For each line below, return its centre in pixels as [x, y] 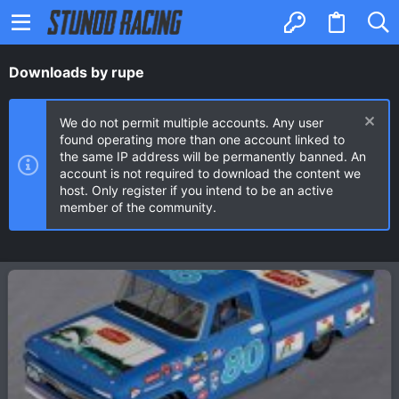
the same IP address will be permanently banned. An [213, 156]
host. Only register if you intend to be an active [196, 190]
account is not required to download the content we [210, 173]
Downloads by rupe [77, 72]
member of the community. [138, 207]
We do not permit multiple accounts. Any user [191, 122]
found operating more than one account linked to [202, 139]
